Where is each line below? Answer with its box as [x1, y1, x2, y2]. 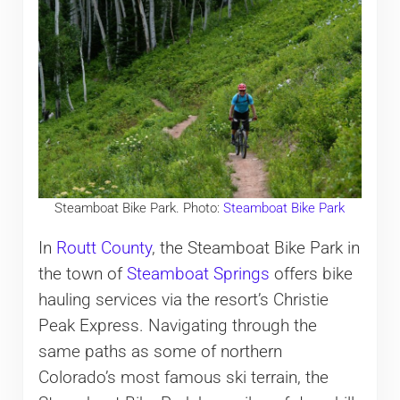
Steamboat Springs [126, 264, 270, 285]
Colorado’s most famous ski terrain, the [37, 368, 329, 388]
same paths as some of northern [37, 342, 282, 362]
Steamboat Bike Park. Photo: [54, 200, 224, 217]
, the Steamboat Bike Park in [151, 238, 360, 259]
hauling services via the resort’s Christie [37, 290, 329, 311]
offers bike [269, 264, 353, 285]
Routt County [55, 238, 152, 259]
